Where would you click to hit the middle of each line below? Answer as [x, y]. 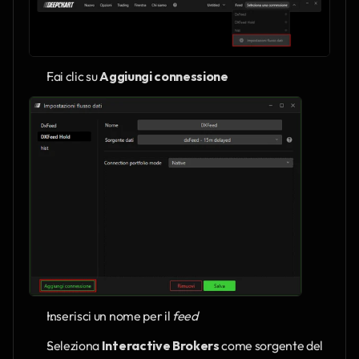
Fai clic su [73, 76]
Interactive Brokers [160, 345]
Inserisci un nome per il [109, 315]
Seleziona [74, 345]
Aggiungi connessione [164, 76]
